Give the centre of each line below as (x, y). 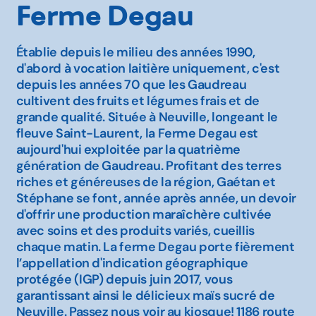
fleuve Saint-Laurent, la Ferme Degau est (137, 133)
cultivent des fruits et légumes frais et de (138, 101)
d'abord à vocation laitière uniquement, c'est (148, 68)
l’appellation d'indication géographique (132, 263)
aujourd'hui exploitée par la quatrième (128, 149)
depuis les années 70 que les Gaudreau (131, 84)
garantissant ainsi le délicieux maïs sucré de (145, 295)
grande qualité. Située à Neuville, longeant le (147, 117)
